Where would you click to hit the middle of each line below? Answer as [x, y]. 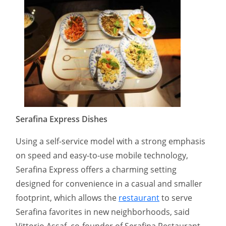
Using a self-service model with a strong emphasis [110, 141]
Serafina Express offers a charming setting [96, 169]
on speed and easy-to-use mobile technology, [102, 155]
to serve [176, 197]
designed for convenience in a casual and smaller [109, 183]
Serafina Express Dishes [62, 119]
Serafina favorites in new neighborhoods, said [103, 212]
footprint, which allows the [67, 197]
